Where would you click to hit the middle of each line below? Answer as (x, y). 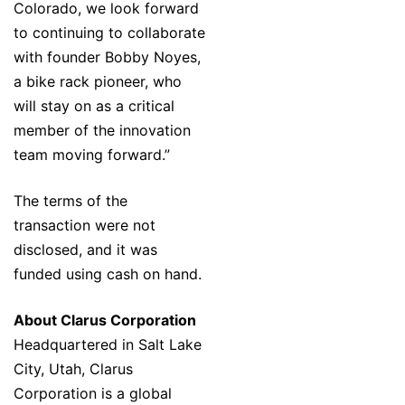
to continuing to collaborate (109, 33)
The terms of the (71, 201)
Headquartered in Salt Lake (108, 345)
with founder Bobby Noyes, (107, 57)
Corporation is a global (93, 394)
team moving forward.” (92, 155)
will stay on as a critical (94, 106)
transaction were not (85, 226)
